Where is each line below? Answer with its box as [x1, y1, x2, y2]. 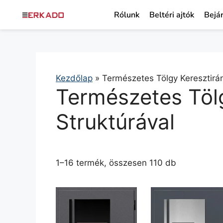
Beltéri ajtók [149, 9, 194, 20]
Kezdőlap [56, 73, 93, 83]
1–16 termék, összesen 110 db [56, 158, 176, 168]
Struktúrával [56, 109, 175, 134]
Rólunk [113, 9, 139, 20]
